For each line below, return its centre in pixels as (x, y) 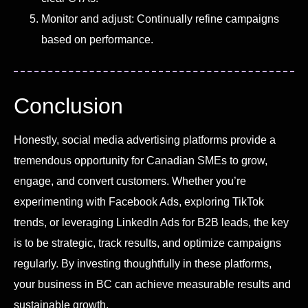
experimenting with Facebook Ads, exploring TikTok (139, 201)
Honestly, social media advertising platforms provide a (145, 140)
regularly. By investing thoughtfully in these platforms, (143, 263)
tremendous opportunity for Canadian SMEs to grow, (141, 160)
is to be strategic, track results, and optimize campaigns (147, 243)
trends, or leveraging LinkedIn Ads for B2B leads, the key (151, 222)
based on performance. (97, 39)
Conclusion (68, 106)
